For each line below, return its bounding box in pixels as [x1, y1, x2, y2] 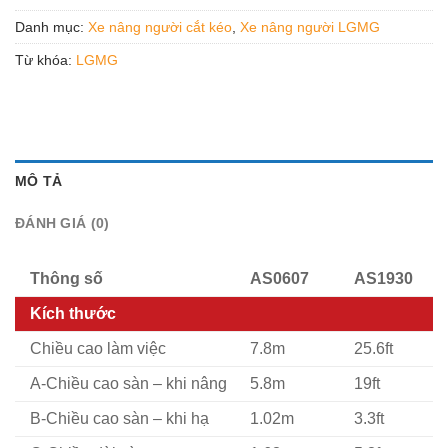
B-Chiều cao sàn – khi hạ [30, 409, 209, 427]
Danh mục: [15, 18, 88, 35]
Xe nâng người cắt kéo [88, 18, 232, 35]
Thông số [30, 269, 103, 287]
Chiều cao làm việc [30, 339, 166, 357]
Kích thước [30, 304, 116, 322]
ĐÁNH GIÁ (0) [15, 215, 110, 232]
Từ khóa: [15, 51, 76, 68]
